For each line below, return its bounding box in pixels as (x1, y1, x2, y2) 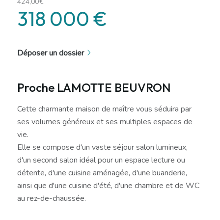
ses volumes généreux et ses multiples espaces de (17, 116, 192, 127)
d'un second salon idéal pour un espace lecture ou (17, 154, 185, 165)
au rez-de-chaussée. (17, 192, 86, 204)
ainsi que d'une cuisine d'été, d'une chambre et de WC (17, 180, 199, 191)
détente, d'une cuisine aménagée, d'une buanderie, (17, 167, 187, 178)
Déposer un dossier (17, 47, 84, 58)
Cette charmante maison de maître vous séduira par (17, 103, 192, 114)
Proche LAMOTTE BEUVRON (17, 80, 171, 95)
